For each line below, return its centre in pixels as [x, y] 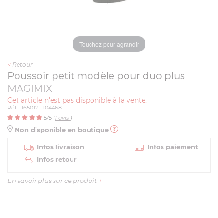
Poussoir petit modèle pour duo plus [96, 76]
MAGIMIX [30, 89]
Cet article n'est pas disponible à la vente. [77, 100]
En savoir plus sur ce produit [53, 181]
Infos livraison [61, 147]
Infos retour [57, 159]
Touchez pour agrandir [109, 44]
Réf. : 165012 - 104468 [35, 108]
